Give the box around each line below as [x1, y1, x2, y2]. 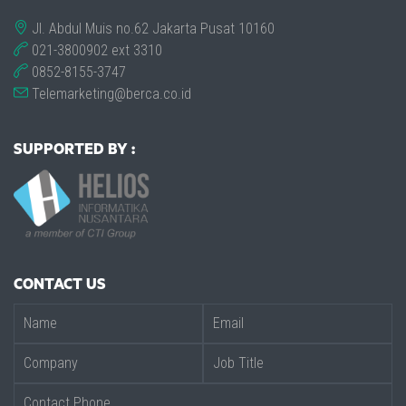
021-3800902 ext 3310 [28, 41, 162, 59]
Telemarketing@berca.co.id [28, 84, 191, 102]
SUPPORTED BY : [14, 140, 135, 159]
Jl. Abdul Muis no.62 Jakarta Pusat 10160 [28, 19, 275, 37]
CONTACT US [14, 275, 106, 294]
